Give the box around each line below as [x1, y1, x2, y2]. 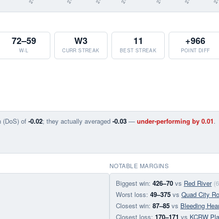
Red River [184, 178, 212, 188]
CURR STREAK [62, 47, 100, 54]
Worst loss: [116, 190, 150, 199]
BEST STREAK [119, 47, 157, 54]
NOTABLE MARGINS [109, 161, 169, 170]
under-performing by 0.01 [137, 116, 214, 126]
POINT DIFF [180, 47, 210, 54]
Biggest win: [116, 178, 153, 188]
